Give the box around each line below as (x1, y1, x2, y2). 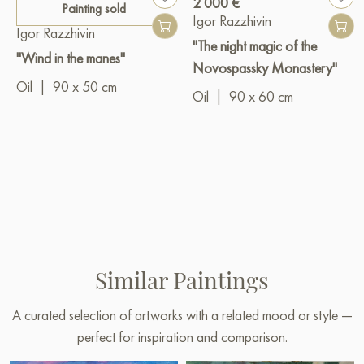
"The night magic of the (193, 37, 317, 56)
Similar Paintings (95, 265, 269, 296)
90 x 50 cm (53, 77, 117, 97)
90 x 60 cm (229, 87, 293, 106)
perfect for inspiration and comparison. (76, 327, 288, 347)
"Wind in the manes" (16, 49, 125, 68)
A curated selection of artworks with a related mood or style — (11, 305, 353, 325)
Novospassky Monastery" (193, 58, 337, 78)
